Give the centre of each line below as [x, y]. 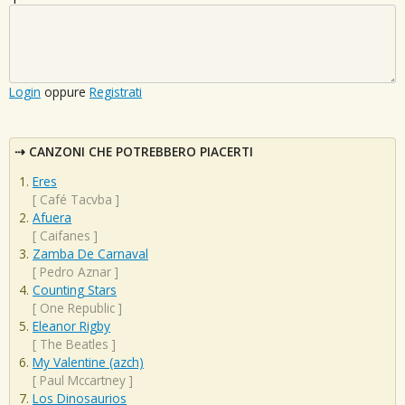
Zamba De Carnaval [90, 254]
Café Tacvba [76, 200]
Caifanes [65, 236]
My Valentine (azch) [88, 363]
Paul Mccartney [83, 381]
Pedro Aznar [75, 272]
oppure [65, 91]
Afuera [52, 218]
